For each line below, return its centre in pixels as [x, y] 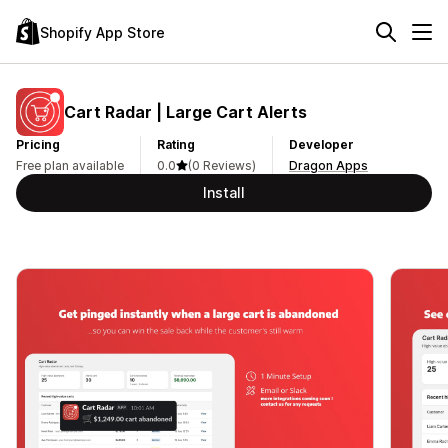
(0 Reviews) [222, 165]
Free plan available [70, 165]
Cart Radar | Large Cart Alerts [185, 111]
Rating [176, 144]
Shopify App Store [102, 32]
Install [224, 192]
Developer [321, 144]
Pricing [38, 144]
